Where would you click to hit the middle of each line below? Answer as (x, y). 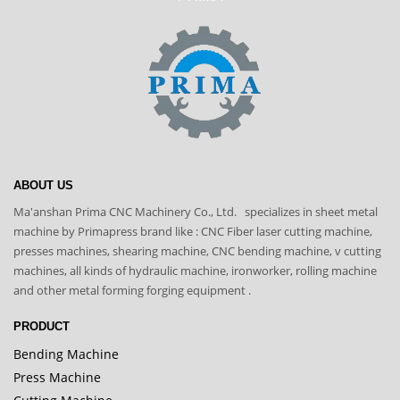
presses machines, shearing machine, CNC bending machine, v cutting (197, 250)
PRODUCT (42, 326)
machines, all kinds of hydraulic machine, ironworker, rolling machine (195, 270)
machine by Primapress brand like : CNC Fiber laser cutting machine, (193, 231)
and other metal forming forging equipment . (132, 290)
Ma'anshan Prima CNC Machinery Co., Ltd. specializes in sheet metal (196, 211)
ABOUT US (43, 185)
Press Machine (57, 377)
